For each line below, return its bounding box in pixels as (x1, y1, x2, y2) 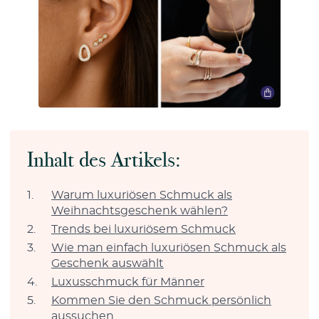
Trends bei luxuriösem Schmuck (51, 223, 236, 235)
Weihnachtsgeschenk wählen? (51, 204, 228, 216)
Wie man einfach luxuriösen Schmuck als (51, 241, 286, 253)
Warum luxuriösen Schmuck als (51, 189, 232, 201)
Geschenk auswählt (51, 257, 164, 269)
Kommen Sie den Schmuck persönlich (51, 294, 271, 306)
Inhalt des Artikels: (27, 146, 181, 173)
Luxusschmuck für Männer (51, 276, 204, 288)
